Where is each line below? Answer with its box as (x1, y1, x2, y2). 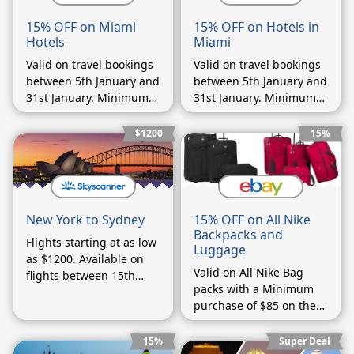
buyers (194, 331, 230, 347)
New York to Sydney (26, 211, 145, 229)
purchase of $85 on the (194, 298, 316, 314)
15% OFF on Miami (26, 18, 136, 36)
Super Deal (279, 334, 330, 348)
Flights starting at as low (26, 235, 156, 250)
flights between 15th (26, 268, 135, 284)
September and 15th (26, 284, 135, 300)
